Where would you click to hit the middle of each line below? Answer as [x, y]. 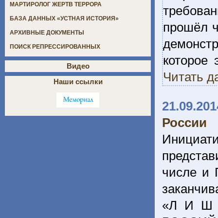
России [184, 123]
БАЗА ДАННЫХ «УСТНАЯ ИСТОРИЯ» [64, 19]
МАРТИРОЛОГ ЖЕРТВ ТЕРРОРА [56, 5]
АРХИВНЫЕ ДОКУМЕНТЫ [47, 33]
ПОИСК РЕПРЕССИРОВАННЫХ [55, 47]
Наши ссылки [78, 82]
